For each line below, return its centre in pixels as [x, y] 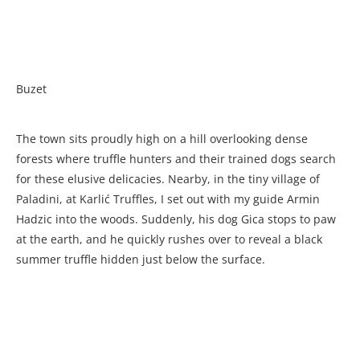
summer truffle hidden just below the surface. [141, 260]
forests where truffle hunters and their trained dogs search [176, 159]
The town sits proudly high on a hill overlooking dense [162, 139]
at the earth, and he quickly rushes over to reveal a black [169, 239]
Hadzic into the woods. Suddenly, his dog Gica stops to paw [176, 219]
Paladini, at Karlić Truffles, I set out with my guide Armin [168, 199]
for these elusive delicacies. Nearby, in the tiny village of [168, 179]
